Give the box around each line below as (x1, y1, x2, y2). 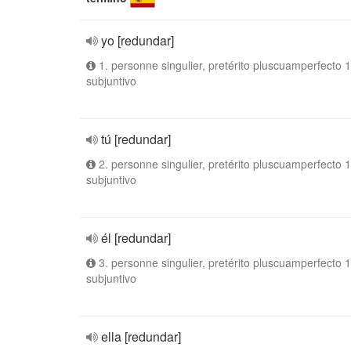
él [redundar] (101, 229, 171, 247)
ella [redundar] (101, 327, 181, 346)
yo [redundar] (101, 31, 174, 49)
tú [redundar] (101, 130, 171, 148)
